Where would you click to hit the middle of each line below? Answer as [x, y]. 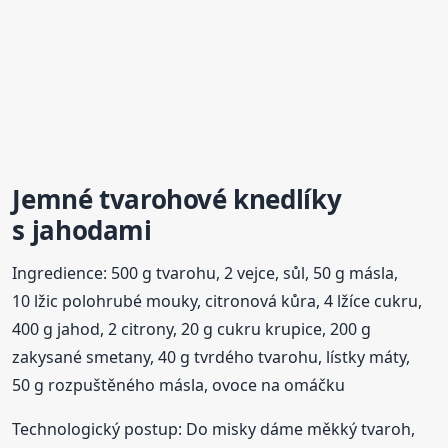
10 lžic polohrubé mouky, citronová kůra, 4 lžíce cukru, [217, 301]
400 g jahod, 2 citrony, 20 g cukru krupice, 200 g [192, 329]
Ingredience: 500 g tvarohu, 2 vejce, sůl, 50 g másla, [205, 273]
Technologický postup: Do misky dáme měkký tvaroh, [214, 429]
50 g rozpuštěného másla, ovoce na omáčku [179, 385]
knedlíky [287, 199]
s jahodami [82, 230]
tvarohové [163, 199]
